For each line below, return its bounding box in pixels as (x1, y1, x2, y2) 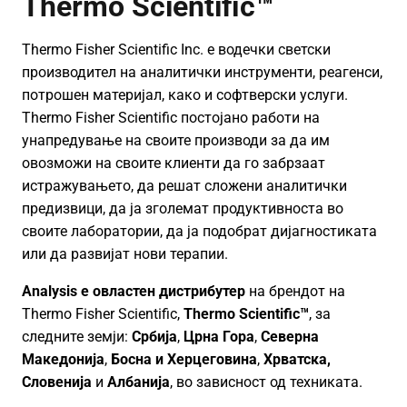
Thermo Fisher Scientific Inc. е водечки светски (22, 41, 331, 58)
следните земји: (22, 328, 132, 345)
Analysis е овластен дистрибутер (22, 283, 249, 300)
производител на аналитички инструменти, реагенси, (22, 64, 382, 81)
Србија (132, 328, 177, 345)
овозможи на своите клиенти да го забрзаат (22, 154, 325, 172)
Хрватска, (263, 351, 331, 368)
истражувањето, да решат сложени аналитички (22, 177, 347, 194)
